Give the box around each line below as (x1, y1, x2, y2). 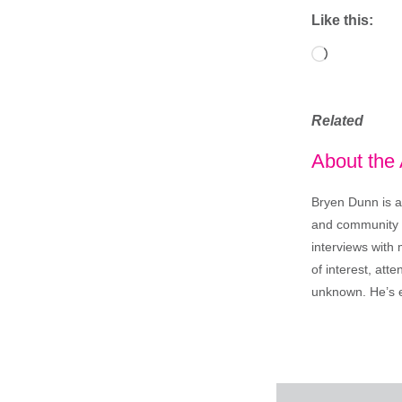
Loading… (327, 44, 370, 55)
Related (311, 112, 363, 128)
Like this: (311, 12, 373, 28)
